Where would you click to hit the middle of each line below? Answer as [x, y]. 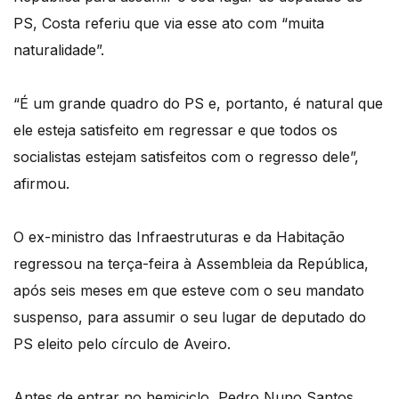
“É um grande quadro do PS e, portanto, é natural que [198, 104]
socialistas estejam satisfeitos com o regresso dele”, [186, 157]
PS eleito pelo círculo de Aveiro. [122, 344]
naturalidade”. [59, 50]
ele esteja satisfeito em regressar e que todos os [175, 130]
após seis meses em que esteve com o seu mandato [189, 291]
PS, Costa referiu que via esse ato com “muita [169, 24]
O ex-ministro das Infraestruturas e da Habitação [179, 237]
